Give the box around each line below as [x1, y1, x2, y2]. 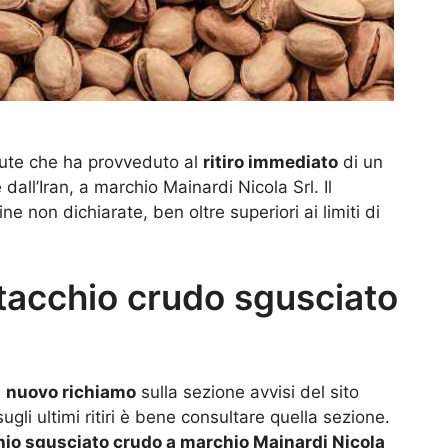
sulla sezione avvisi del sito [136, 381, 359, 402]
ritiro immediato [203, 152, 338, 173]
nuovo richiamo [6, 381, 136, 402]
